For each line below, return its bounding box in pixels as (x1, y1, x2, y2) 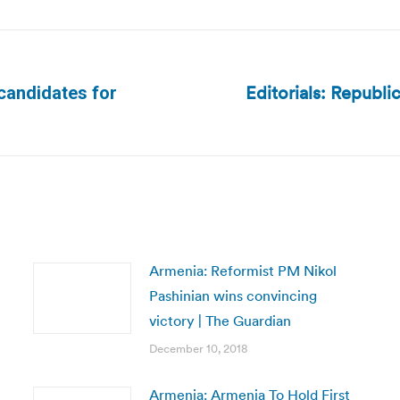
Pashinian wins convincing (148, 287, 317, 304)
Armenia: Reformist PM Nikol (148, 262, 337, 279)
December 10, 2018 (148, 341, 247, 356)
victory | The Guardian (148, 312, 291, 329)
